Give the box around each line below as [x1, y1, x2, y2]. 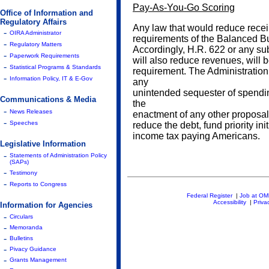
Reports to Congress [10, 181, 67, 187]
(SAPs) [10, 159, 29, 165]
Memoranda [10, 224, 43, 231]
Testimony [10, 169, 37, 176]
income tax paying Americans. [133, 131, 260, 142]
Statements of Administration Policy [10, 152, 107, 159]
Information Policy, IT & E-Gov [10, 75, 92, 82]
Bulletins [10, 235, 33, 241]
